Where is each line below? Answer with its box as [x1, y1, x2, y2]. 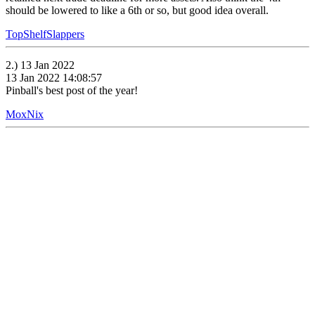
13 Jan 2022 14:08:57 [6, 72, 102, 84]
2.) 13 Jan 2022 [6, 59, 75, 71]
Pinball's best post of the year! [6, 84, 138, 96]
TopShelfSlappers [6, 28, 84, 40]
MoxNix [6, 108, 44, 120]
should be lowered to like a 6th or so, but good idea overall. [6, 4, 269, 16]
